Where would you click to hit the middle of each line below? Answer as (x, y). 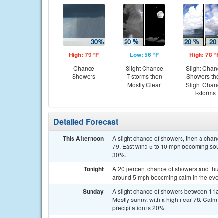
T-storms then (144, 76)
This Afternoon (83, 138)
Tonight (94, 169)
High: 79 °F (84, 54)
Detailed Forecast (86, 121)
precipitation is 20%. (139, 208)
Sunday (93, 191)
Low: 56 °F (144, 54)
